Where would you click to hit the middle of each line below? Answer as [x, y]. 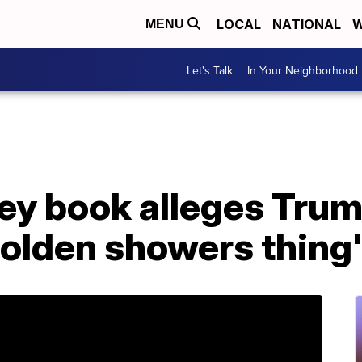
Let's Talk [210, 70]
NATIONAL [307, 24]
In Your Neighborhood [303, 70]
